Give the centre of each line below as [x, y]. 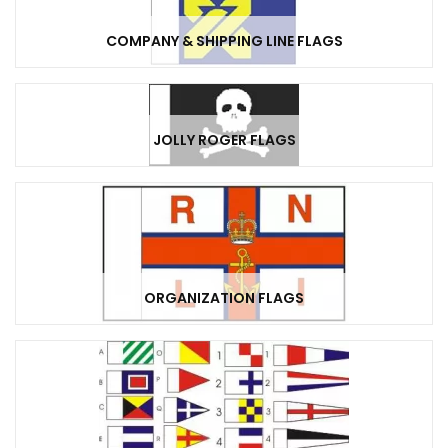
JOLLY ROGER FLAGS [224, 140]
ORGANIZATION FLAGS [224, 298]
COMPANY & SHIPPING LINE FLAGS [224, 41]
